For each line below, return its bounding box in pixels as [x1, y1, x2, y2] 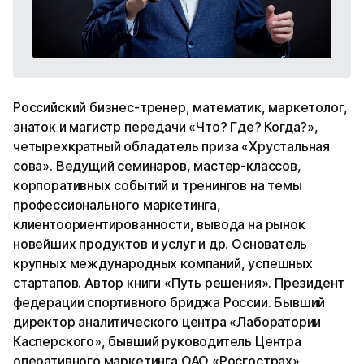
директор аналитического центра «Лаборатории [13, 314, 322, 331]
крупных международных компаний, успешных [13, 255, 313, 272]
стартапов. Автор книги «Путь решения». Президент [13, 275, 344, 292]
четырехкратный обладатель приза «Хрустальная [13, 138, 331, 155]
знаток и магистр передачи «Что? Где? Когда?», [13, 119, 318, 136]
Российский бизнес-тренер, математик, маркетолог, [13, 99, 348, 116]
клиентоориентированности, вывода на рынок [13, 216, 305, 233]
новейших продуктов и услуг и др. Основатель [13, 236, 308, 253]
